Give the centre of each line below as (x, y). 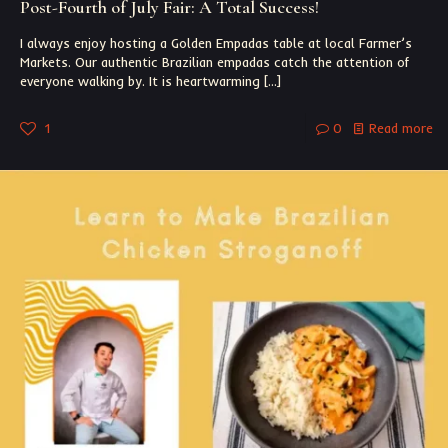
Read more (401, 128)
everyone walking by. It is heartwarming (140, 81)
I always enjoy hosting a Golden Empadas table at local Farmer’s (216, 43)
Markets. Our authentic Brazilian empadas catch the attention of (214, 62)
